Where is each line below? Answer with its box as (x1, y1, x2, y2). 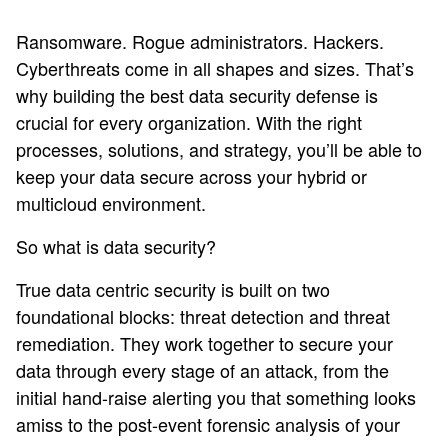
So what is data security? (16, 233, 216, 259)
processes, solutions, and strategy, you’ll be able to (16, 136, 422, 162)
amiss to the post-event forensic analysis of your (16, 411, 400, 437)
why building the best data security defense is (16, 82, 378, 108)
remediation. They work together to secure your (16, 330, 393, 356)
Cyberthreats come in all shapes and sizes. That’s (16, 55, 414, 81)
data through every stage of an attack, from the (16, 357, 389, 383)
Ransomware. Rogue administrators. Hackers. (16, 28, 384, 54)
